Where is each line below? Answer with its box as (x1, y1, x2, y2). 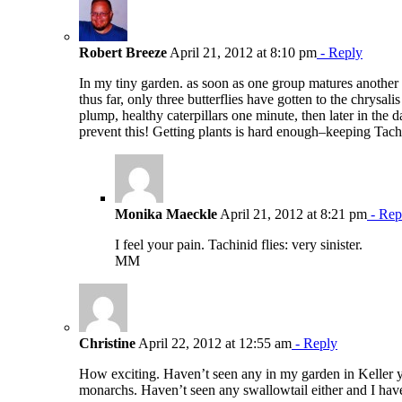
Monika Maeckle (115, 205, 217, 222)
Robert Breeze (79, 44, 167, 60)
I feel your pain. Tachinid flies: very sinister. (115, 236, 363, 252)
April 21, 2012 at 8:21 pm (217, 205, 367, 222)
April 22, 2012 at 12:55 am (135, 335, 292, 351)
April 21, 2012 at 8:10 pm (167, 44, 317, 60)
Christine (79, 335, 135, 351)
